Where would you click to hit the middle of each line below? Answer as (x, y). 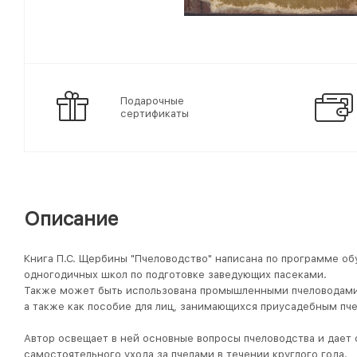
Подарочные (152, 101)
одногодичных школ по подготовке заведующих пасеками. (175, 275)
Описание (71, 219)
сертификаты (155, 114)
